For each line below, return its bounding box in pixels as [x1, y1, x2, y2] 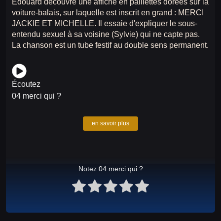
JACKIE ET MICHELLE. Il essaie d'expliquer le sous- [12, 19, 197, 28]
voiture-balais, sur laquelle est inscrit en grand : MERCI [12, 8, 204, 17]
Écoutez [12, 80, 40, 89]
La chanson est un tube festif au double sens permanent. [12, 41, 209, 50]
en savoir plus [92, 120, 129, 127]
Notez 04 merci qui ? [78, 165, 143, 173]
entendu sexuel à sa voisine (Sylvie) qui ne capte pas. [12, 30, 200, 39]
